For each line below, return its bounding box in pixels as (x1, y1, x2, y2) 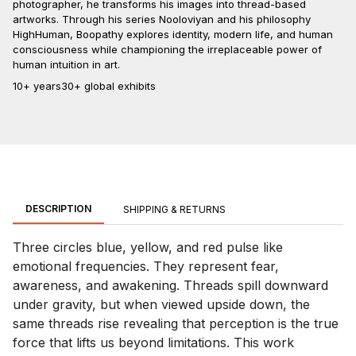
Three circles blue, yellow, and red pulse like (13, 239, 283, 256)
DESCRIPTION (25, 203, 91, 215)
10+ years (13, 79, 61, 93)
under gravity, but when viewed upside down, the (13, 296, 310, 313)
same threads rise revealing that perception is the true (13, 315, 339, 332)
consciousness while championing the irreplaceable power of (13, 43, 322, 56)
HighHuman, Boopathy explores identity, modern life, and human (13, 28, 333, 41)
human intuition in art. (13, 58, 120, 72)
